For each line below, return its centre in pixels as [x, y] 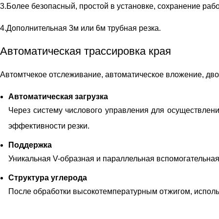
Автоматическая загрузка [58, 97]
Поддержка [30, 145]
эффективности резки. [49, 126]
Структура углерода [48, 178]
